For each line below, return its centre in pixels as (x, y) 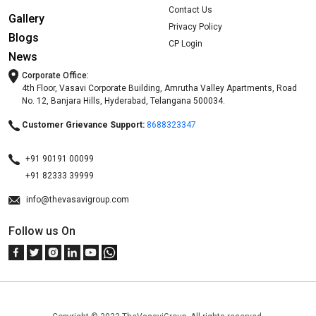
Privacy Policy (195, 27)
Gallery (26, 19)
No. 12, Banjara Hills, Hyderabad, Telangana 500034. (123, 101)
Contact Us (190, 10)
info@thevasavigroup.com (77, 200)
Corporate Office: (55, 76)
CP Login (186, 44)
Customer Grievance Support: (82, 125)
